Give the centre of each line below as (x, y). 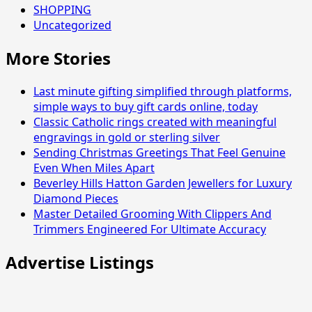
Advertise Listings (80, 262)
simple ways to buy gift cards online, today (146, 106)
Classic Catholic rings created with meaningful (155, 122)
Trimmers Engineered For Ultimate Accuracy (150, 229)
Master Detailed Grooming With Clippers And (153, 213)
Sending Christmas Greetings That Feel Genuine (159, 152)
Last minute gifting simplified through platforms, (163, 91)
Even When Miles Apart (94, 167)
